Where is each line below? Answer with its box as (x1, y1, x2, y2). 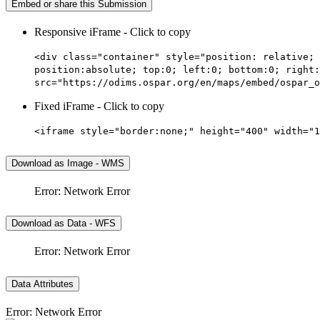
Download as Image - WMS (11, 157, 124, 169)
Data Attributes (11, 279, 74, 290)
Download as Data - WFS (11, 218, 116, 229)
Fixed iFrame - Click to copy (34, 99, 164, 112)
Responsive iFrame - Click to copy (34, 25, 191, 38)
